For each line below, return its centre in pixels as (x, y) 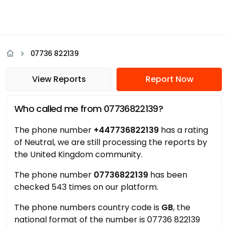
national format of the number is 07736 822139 (107, 220)
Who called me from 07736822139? (89, 109)
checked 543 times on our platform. (86, 187)
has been (168, 175)
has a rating (183, 130)
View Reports (59, 79)
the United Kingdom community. (78, 154)
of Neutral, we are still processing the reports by (111, 142)
